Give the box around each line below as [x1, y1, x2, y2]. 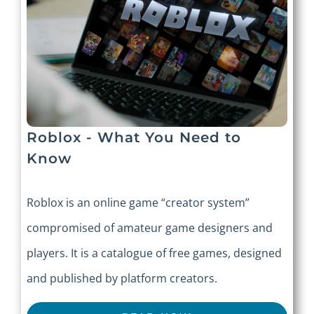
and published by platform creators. [27, 271, 217, 287]
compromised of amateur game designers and [27, 220, 273, 236]
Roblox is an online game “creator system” [27, 195, 250, 211]
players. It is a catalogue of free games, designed [27, 245, 282, 261]
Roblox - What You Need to [27, 129, 241, 146]
